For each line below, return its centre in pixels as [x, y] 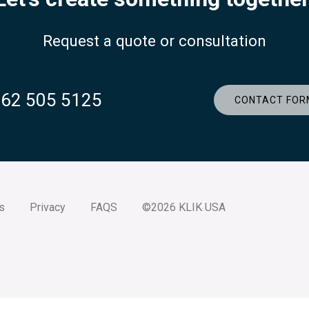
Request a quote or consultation [154, 41]
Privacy [48, 207]
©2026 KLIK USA [184, 207]
